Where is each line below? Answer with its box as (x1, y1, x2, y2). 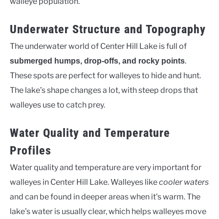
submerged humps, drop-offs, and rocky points (10, 57, 185, 65)
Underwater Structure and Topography (10, 22, 206, 36)
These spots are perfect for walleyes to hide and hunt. (10, 71, 201, 80)
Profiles (10, 144, 51, 157)
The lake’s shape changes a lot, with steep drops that (10, 86, 198, 95)
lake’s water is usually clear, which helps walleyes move (10, 207, 206, 216)
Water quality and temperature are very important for (10, 163, 201, 172)
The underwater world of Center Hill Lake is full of (10, 42, 187, 51)
